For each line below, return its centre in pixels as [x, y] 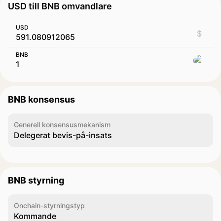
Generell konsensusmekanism [62, 125]
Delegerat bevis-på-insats [63, 135]
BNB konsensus [41, 99]
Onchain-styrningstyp [49, 205]
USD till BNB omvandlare [60, 6]
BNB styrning [36, 180]
